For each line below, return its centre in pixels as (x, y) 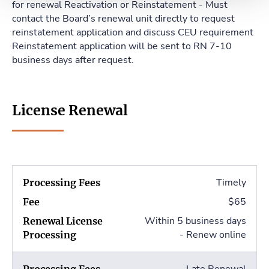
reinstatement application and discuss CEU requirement (133, 33)
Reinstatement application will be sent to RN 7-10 (122, 47)
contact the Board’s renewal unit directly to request (123, 19)
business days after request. (73, 60)
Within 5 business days (195, 221)
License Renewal (70, 110)
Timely (231, 183)
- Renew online (213, 235)
